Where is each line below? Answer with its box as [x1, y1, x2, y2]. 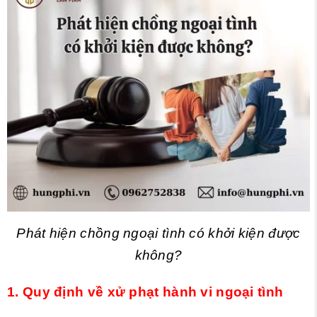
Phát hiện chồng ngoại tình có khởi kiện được [16, 226, 301, 241]
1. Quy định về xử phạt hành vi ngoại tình [7, 284, 284, 300]
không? [134, 248, 183, 263]
